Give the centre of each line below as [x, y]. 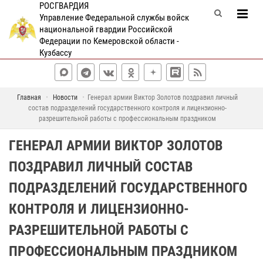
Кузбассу [55, 53]
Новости [65, 97]
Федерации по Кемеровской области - [109, 41]
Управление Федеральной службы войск [114, 18]
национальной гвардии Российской [106, 29]
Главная [29, 97]
